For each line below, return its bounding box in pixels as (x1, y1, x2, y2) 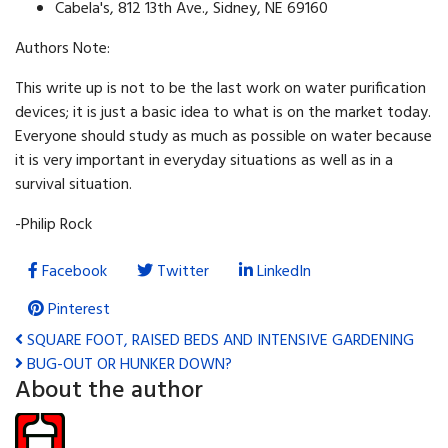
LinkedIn (257, 259, 311, 286)
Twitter (157, 259, 209, 286)
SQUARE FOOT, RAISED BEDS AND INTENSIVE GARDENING (23, 328, 414, 355)
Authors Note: (15, 36, 110, 63)
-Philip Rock (15, 212, 92, 239)
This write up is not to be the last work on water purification (15, 76, 426, 103)
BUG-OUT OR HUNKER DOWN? (23, 352, 232, 379)
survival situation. (15, 172, 132, 199)
